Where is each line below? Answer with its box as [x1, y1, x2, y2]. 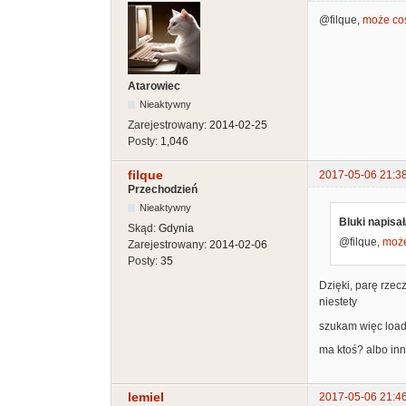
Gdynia [159, 221, 194, 235]
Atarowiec [128, 80, 180, 93]
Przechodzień [128, 182, 198, 196]
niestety [319, 295, 357, 309]
